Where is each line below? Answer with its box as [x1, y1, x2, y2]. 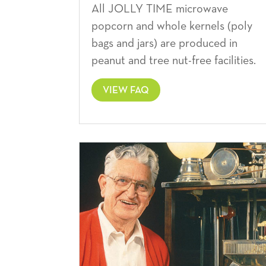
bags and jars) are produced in [91, 37, 237, 50]
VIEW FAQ [103, 85, 149, 96]
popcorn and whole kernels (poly [91, 20, 252, 33]
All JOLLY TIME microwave [91, 3, 228, 15]
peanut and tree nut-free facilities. [91, 55, 262, 67]
